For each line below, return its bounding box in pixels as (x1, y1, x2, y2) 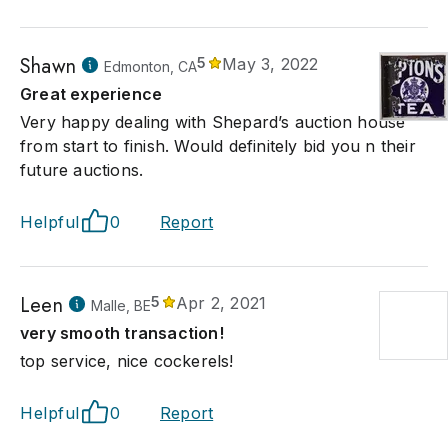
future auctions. (20, 160, 144, 180)
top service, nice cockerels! (20, 351, 234, 371)
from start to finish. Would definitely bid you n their (20, 136, 416, 156)
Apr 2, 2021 (176, 293, 267, 313)
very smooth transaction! (20, 323, 224, 343)
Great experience (20, 84, 163, 104)
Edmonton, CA (104, 58, 197, 75)
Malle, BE (90, 297, 151, 314)
